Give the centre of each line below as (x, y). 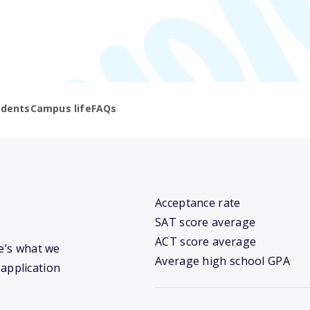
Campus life (61, 109)
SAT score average (206, 222)
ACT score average (206, 242)
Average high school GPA (222, 261)
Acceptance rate (198, 203)
